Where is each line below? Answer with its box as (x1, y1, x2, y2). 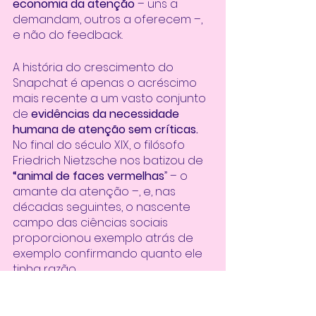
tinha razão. (13, 260, 80, 277)
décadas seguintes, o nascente (13, 198, 193, 215)
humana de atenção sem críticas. (13, 121, 198, 138)
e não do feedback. (13, 26, 126, 43)
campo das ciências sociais (13, 214, 171, 231)
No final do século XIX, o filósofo (13, 136, 188, 153)
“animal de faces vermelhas (13, 167, 164, 184)
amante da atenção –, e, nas (13, 183, 178, 200)
